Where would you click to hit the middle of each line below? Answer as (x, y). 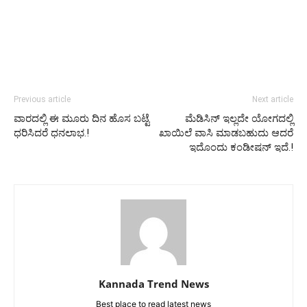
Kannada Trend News (153, 283)
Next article (273, 99)
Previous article (42, 99)
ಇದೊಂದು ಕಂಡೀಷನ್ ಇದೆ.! (241, 147)
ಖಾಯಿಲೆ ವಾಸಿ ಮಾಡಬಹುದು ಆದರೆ (226, 133)
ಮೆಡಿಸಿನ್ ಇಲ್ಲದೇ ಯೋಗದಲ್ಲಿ (239, 118)
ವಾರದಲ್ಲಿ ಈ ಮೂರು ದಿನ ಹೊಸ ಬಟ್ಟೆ (82, 118)
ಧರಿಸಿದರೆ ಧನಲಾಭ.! (51, 133)
